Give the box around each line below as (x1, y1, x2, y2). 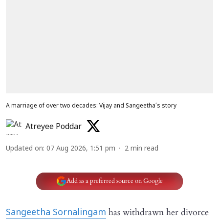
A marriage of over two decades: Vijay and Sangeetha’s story (6, 102, 176, 109)
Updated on (6, 144, 43, 153)
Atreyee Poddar (25, 122, 82, 132)
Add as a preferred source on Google (66, 176, 163, 186)
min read (131, 144, 158, 153)
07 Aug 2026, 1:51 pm (46, 144, 115, 153)
